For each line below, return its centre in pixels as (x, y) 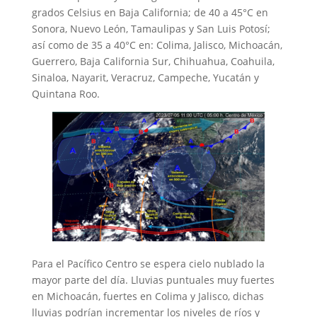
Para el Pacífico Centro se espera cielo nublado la (148, 263)
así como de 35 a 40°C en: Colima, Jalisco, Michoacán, (157, 45)
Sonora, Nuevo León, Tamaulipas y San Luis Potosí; (151, 28)
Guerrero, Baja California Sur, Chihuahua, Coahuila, (153, 61)
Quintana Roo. (65, 93)
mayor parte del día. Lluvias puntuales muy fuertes (153, 279)
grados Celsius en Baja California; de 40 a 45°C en (150, 12)
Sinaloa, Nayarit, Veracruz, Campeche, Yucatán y (145, 77)
